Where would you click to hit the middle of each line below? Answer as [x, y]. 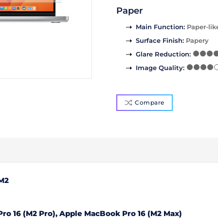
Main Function [160, 27]
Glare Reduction [163, 54]
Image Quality [159, 68]
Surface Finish [159, 41]
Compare [150, 103]
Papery [197, 41]
